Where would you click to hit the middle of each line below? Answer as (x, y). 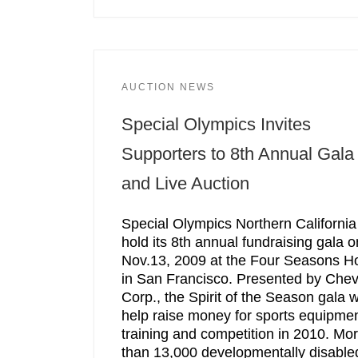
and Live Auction (185, 184)
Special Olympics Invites (216, 125)
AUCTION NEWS (168, 87)
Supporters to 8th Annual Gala (237, 154)
